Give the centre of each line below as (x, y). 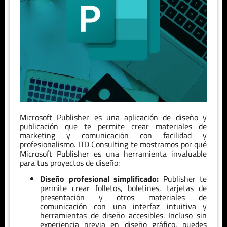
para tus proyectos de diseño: (71, 162)
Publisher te (183, 179)
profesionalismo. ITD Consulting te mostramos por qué (113, 144)
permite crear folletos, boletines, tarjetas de (123, 188)
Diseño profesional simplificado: (99, 179)
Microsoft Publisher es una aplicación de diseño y (113, 117)
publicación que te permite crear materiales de (113, 126)
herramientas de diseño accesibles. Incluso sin (123, 216)
